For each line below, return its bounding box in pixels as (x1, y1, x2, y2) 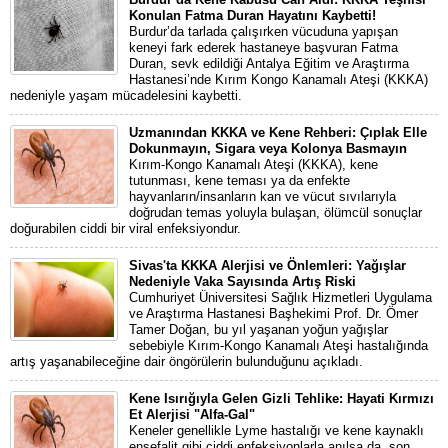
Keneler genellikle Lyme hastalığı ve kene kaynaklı (129, 423, 424, 438)
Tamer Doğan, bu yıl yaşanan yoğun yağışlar (129, 322, 388, 337)
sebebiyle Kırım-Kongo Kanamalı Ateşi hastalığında (129, 338, 428, 353)
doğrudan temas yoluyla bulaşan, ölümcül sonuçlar (129, 205, 422, 220)
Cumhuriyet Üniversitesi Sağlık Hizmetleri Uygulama (129, 290, 432, 305)
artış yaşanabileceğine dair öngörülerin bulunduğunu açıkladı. (10, 354, 363, 369)
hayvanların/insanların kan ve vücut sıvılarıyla (129, 189, 396, 204)
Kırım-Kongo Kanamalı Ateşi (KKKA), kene (129, 157, 378, 172)
